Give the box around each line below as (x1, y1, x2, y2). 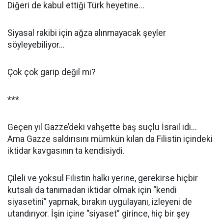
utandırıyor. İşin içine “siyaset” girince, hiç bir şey (7, 209, 190, 219)
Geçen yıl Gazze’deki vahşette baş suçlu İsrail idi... (7, 122, 197, 132)
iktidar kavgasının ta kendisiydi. (7, 146, 125, 156)
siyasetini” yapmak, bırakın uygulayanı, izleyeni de (7, 197, 192, 207)
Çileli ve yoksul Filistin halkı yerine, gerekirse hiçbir (7, 173, 198, 183)
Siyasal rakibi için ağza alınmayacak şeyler (7, 28, 166, 38)
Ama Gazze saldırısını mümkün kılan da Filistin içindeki (7, 134, 213, 144)
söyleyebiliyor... (7, 40, 65, 50)
